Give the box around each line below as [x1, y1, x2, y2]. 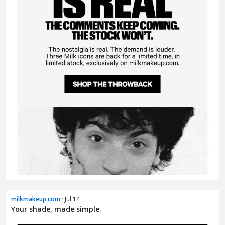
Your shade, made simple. [11, 204, 101, 214]
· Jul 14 [60, 194, 80, 203]
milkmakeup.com [11, 194, 60, 203]
